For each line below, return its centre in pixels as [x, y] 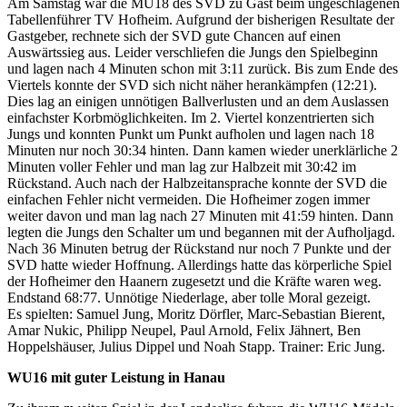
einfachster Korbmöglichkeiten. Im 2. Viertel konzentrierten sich [191, 117]
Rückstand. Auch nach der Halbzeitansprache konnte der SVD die [197, 183]
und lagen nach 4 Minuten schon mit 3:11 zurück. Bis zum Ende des [203, 68]
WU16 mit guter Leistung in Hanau [116, 377]
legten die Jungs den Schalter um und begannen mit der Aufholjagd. [201, 232]
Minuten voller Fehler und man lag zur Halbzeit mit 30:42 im [182, 166]
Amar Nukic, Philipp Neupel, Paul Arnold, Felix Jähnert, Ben [184, 330]
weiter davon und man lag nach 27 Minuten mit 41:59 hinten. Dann [200, 215]
